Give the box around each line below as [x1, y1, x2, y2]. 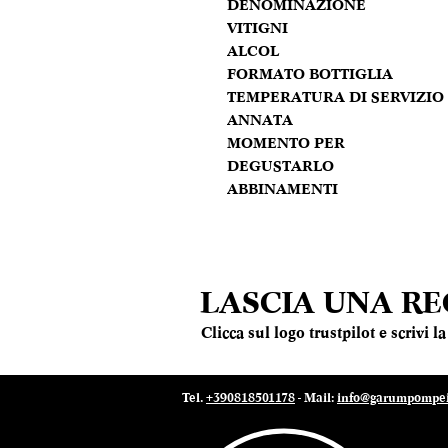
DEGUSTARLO [227, 156, 334, 176]
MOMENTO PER [227, 133, 345, 153]
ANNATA [227, 110, 293, 130]
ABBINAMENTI [227, 179, 338, 199]
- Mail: [295, 389, 337, 406]
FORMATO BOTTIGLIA [227, 64, 393, 84]
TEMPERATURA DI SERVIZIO [227, 87, 444, 107]
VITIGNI [227, 18, 288, 38]
